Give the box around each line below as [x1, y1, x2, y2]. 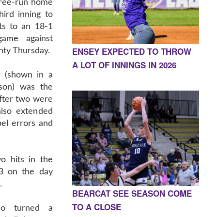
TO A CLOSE [72, 201, 121, 213]
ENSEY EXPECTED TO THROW [72, 45, 191, 57]
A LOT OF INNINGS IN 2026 [72, 59, 176, 71]
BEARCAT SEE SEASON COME [72, 187, 192, 199]
